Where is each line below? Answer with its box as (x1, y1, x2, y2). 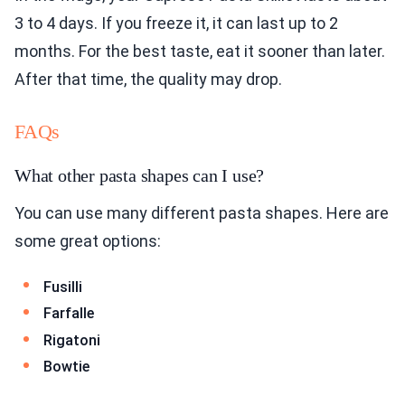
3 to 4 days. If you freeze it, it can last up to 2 (14, 13, 338, 33)
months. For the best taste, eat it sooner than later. (14, 41, 385, 61)
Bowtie (43, 358, 89, 376)
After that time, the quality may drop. (14, 69, 282, 89)
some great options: (14, 231, 161, 250)
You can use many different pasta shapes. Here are (14, 202, 389, 222)
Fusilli (43, 278, 82, 296)
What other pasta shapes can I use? (14, 165, 265, 185)
